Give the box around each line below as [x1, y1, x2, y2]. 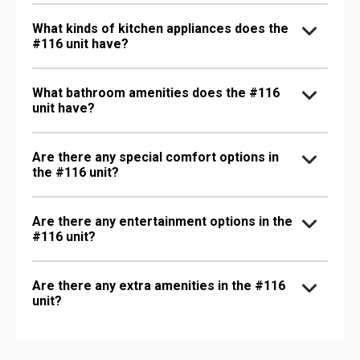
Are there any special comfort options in [32, 149, 279, 165]
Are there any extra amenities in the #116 [32, 277, 285, 293]
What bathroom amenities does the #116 [32, 84, 280, 100]
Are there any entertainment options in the [32, 213, 292, 229]
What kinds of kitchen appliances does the [32, 20, 288, 36]
